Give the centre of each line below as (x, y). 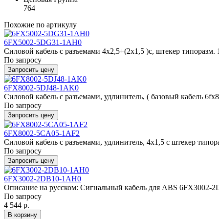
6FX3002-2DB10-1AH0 (43, 179)
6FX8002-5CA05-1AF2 (42, 133)
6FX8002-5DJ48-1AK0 (41, 88)
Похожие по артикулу (40, 25)
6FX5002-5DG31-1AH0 (43, 42)
